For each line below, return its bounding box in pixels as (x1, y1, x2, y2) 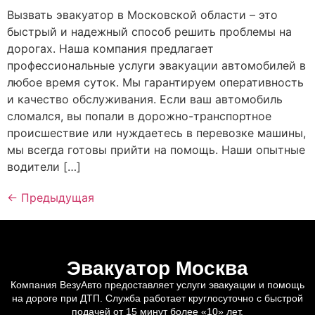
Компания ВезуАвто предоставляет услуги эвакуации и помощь (11, 278, 304, 290)
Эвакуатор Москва (67, 257, 248, 279)
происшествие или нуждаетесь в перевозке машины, (7, 125, 306, 140)
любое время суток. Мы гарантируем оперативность (7, 75, 304, 89)
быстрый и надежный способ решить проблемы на (7, 24, 292, 39)
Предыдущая (18, 190, 94, 205)
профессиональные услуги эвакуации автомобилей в (7, 58, 306, 72)
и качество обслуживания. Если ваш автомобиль (7, 91, 283, 106)
